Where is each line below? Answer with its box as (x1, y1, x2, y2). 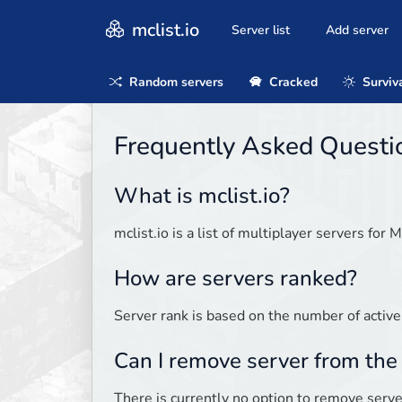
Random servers (126, 73, 223, 91)
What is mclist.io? (114, 181, 290, 211)
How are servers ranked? (114, 264, 357, 293)
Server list (232, 22, 290, 39)
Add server (326, 22, 389, 39)
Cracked (265, 73, 318, 91)
